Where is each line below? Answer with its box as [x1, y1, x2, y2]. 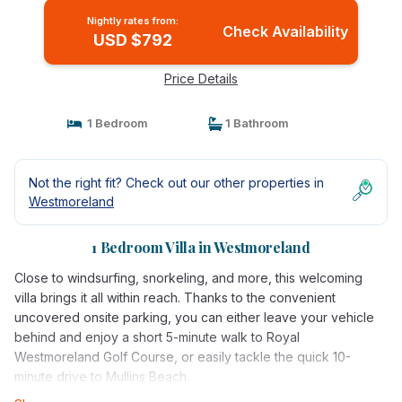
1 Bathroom [223, 116, 289, 130]
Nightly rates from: [86, 14, 179, 27]
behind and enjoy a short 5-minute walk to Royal [14, 329, 300, 345]
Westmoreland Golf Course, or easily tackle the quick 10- [14, 349, 351, 364]
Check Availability [222, 22, 348, 40]
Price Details [164, 71, 238, 86]
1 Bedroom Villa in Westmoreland [92, 238, 310, 257]
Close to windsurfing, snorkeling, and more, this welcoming [14, 270, 363, 285]
